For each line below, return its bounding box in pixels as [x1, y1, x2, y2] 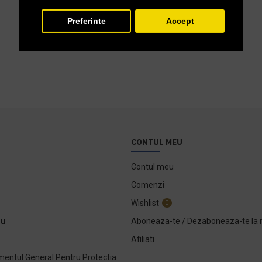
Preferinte [67, 16, 106, 26]
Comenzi [131, 180, 164, 189]
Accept [166, 16, 194, 26]
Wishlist [131, 198, 159, 208]
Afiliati [131, 234, 154, 244]
